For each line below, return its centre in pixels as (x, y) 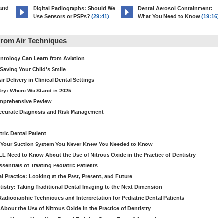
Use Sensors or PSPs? (62, 16)
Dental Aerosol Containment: (175, 8)
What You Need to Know (169, 16)
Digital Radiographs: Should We (74, 8)
